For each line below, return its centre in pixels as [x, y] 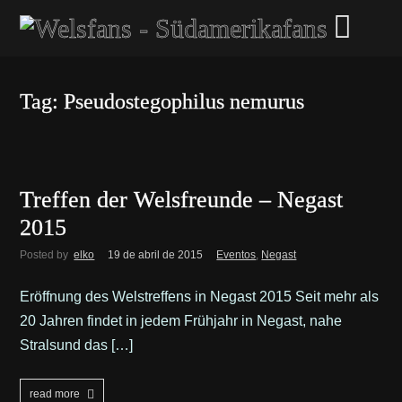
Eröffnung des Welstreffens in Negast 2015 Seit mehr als [200, 297]
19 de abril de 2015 [156, 255]
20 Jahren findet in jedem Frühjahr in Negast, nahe [181, 321]
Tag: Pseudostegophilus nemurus [162, 102]
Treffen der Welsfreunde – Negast [182, 200]
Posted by [46, 255]
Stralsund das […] [77, 345]
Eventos [236, 255]
